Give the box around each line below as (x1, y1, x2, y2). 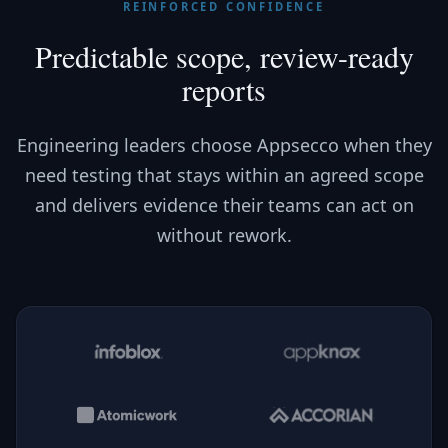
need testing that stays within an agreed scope (24, 163, 424, 187)
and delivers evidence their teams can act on (34, 193, 414, 217)
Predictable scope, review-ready (34, 36, 414, 76)
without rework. (156, 223, 292, 247)
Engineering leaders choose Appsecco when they (16, 133, 432, 157)
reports (182, 69, 266, 109)
